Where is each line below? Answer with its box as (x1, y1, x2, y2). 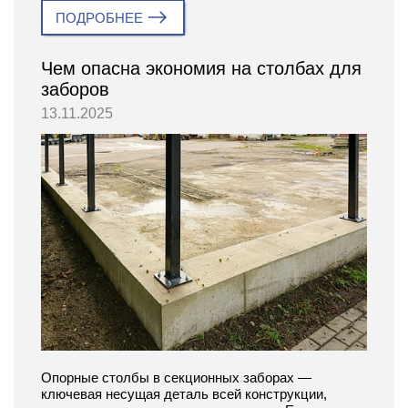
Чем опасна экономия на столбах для (41, 57, 362, 78)
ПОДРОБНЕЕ (56, 9, 143, 25)
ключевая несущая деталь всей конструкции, (41, 385, 327, 402)
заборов (41, 78, 109, 99)
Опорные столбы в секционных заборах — (41, 369, 311, 385)
